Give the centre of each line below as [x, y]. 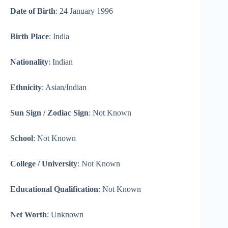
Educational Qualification [54, 189]
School [22, 138]
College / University [44, 164]
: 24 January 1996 [84, 11]
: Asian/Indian [64, 88]
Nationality [29, 62]
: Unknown [65, 215]
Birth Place [30, 37]
